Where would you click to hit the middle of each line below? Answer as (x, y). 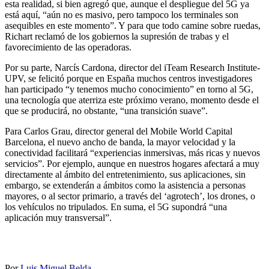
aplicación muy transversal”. (58, 218)
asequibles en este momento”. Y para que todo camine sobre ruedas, (133, 26)
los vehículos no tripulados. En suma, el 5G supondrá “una (116, 207)
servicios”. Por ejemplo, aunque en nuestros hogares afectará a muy (132, 164)
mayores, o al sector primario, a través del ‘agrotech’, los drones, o (130, 196)
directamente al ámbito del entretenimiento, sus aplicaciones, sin (125, 175)
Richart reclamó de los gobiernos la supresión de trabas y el (117, 37)
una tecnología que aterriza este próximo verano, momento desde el (132, 100)
